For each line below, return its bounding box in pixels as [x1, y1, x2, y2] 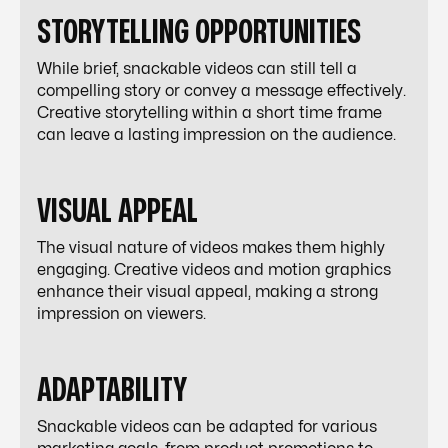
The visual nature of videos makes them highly [37, 240, 385, 257]
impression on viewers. [37, 306, 206, 323]
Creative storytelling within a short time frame [37, 105, 382, 122]
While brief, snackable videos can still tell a [37, 61, 357, 78]
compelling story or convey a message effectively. [37, 83, 406, 100]
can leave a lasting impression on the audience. [37, 127, 396, 144]
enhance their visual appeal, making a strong [37, 284, 378, 301]
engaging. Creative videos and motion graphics [37, 262, 391, 279]
